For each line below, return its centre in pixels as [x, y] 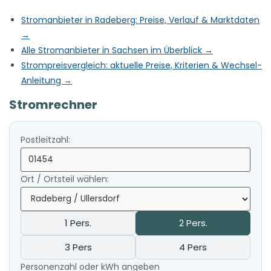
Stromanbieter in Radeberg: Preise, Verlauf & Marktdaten [140, 20]
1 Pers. [78, 223]
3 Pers [78, 247]
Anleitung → [47, 80]
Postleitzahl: [45, 139]
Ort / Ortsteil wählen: [65, 179]
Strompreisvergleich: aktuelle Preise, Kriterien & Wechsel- [142, 65]
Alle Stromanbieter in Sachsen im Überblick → [117, 50]
